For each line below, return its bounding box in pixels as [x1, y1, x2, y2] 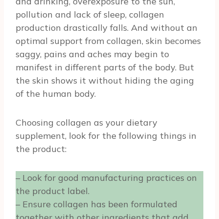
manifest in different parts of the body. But [16, 61, 194, 73]
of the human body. [16, 88, 96, 99]
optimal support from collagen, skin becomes [16, 35, 201, 46]
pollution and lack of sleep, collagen [16, 8, 164, 20]
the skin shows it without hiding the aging [16, 74, 194, 86]
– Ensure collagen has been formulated [16, 198, 177, 210]
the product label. [16, 185, 89, 197]
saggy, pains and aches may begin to [16, 48, 169, 60]
